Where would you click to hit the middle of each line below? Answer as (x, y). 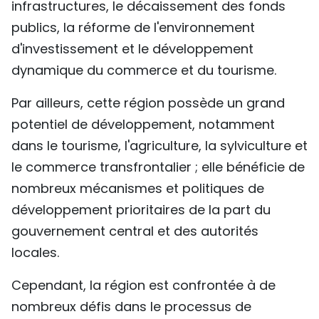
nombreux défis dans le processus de (131, 307)
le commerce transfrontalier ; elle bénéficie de (158, 167)
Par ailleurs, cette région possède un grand (148, 103)
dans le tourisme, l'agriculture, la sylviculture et (159, 146)
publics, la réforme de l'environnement (133, 27)
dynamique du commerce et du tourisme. (144, 70)
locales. (35, 252)
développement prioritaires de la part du (141, 210)
